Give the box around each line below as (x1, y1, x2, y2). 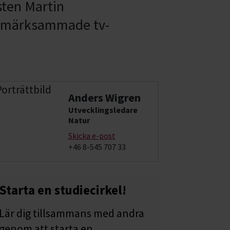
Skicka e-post (68, 130, 116, 141)
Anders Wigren (68, 90, 141, 105)
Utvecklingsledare (68, 104, 138, 115)
